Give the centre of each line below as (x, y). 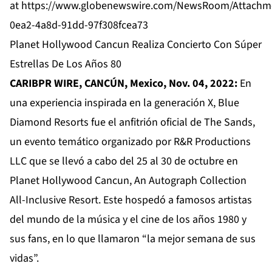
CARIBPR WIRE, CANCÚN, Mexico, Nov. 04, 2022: (124, 84)
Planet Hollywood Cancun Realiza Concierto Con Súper (136, 45)
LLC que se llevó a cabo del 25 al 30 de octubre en (124, 161)
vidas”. (24, 259)
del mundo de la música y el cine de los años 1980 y (128, 220)
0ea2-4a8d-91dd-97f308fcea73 (79, 25)
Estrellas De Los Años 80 (66, 64)
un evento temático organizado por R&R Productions (130, 142)
